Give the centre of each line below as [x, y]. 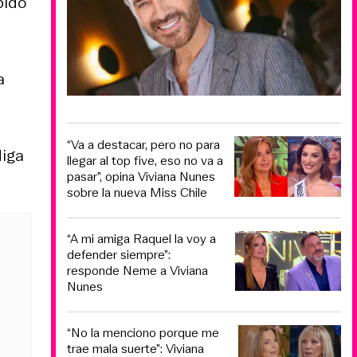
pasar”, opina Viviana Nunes [141, 176]
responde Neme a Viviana [137, 271]
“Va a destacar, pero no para [143, 144]
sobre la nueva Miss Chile [137, 192]
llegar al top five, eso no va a [145, 160]
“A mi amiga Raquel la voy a [141, 239]
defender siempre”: [119, 255]
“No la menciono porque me [143, 332]
